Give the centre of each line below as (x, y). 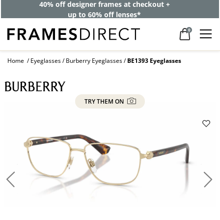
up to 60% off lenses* (105, 14)
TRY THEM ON (105, 102)
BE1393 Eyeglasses (154, 61)
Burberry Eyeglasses (94, 61)
